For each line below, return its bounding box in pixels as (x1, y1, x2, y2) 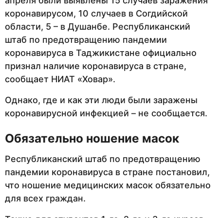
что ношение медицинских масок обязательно (5, 180, 211, 191)
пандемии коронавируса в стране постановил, (5, 167, 210, 178)
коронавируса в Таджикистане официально (5, 48, 197, 58)
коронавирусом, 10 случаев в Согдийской (5, 8, 188, 19)
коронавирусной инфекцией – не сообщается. (5, 108, 207, 119)
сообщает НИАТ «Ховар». (5, 74, 115, 85)
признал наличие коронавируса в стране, (5, 61, 186, 72)
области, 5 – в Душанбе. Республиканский (5, 21, 190, 32)
